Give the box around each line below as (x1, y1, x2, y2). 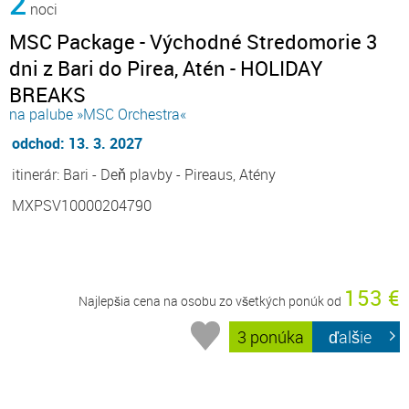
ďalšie (329, 325, 372, 348)
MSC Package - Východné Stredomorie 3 (9, 27, 377, 55)
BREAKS (9, 80, 86, 108)
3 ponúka (237, 325, 305, 348)
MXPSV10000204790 (12, 194, 152, 215)
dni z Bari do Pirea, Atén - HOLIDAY (9, 54, 322, 81)
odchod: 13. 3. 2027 (12, 132, 142, 153)
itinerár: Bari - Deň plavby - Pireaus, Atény (12, 163, 276, 184)
